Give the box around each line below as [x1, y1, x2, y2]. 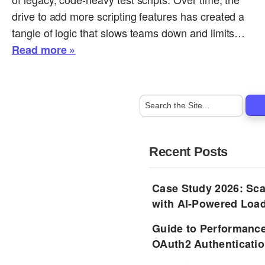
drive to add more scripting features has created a [12, 8, 245, 24]
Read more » [12, 41, 76, 57]
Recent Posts [149, 144, 228, 159]
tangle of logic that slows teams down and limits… [12, 24, 245, 40]
